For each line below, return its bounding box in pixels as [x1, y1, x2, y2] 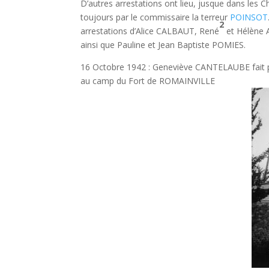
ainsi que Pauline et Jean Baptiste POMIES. [80, 39, 246, 50]
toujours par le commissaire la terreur [80, 11, 231, 23]
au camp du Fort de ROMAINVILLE [80, 75, 216, 86]
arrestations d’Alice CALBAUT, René [80, 25, 220, 37]
